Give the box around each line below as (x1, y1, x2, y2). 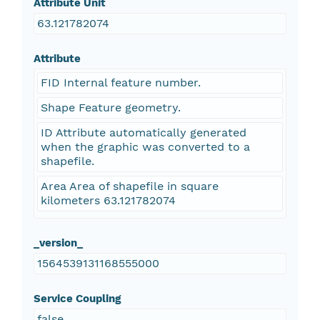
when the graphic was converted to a (40, 140, 250, 154)
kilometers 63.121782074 (40, 194, 176, 208)
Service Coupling (33, 292, 121, 306)
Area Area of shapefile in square (40, 179, 219, 194)
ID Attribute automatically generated (40, 126, 246, 140)
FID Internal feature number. (40, 76, 201, 90)
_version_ (33, 236, 83, 250)
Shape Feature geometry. (40, 101, 181, 115)
